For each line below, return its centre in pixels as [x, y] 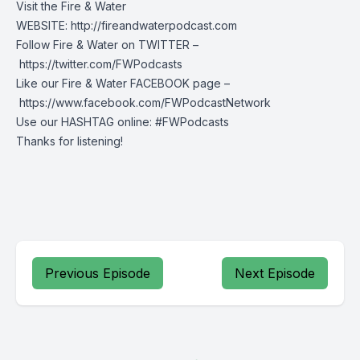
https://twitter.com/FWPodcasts [99, 64]
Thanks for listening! [70, 141]
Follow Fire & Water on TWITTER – [107, 45]
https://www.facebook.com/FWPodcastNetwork [143, 102]
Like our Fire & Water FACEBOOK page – [123, 83]
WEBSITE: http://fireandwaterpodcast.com [127, 25]
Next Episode [275, 273]
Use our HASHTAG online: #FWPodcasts [123, 122]
